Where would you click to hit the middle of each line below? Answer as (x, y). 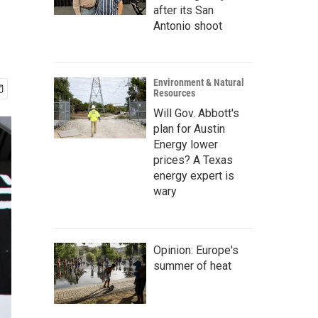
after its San (183, 10)
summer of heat (192, 266)
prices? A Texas (193, 160)
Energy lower (186, 144)
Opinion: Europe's (196, 250)
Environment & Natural (199, 82)
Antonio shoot (188, 26)
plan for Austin (189, 129)
